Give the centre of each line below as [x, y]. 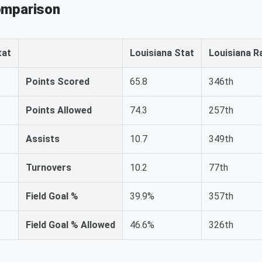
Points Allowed [59, 110]
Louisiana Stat [162, 53]
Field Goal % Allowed [70, 225]
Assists [43, 139]
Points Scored [58, 81]
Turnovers [49, 167]
